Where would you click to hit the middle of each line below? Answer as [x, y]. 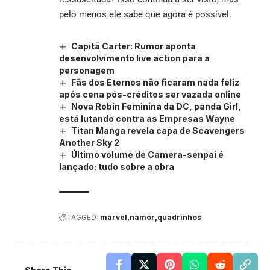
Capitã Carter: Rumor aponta [133, 46]
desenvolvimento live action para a [134, 58]
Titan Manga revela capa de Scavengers [158, 131]
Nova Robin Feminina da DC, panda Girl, [156, 106]
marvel [114, 218]
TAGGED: [82, 218]
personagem [87, 70]
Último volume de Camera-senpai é [147, 155]
